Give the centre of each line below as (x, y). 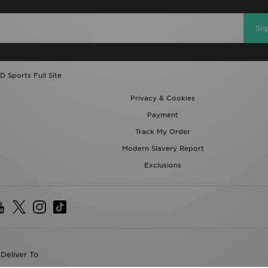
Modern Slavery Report (163, 148)
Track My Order (163, 132)
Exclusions (163, 165)
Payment (163, 115)
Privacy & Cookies (163, 98)
